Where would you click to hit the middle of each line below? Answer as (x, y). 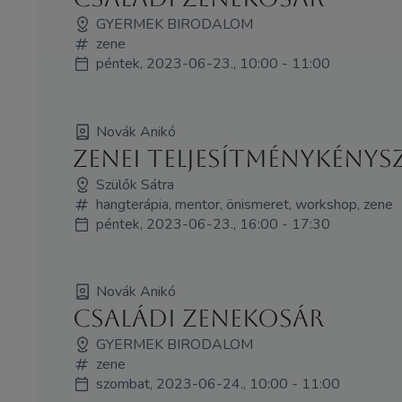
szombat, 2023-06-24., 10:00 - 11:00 (218, 385)
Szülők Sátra (135, 184)
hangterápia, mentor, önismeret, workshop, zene (244, 204)
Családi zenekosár (198, 319)
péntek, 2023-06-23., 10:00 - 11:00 (213, 63)
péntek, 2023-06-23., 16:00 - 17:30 (213, 224)
